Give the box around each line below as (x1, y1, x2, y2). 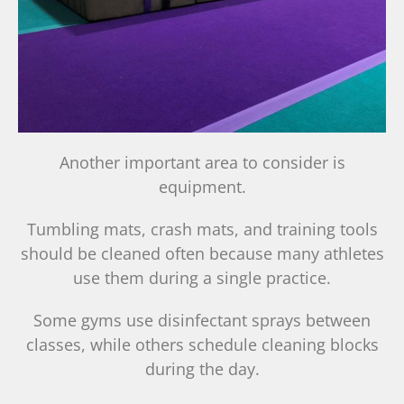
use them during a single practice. (73, 267, 331, 289)
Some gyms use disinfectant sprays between (33, 309, 371, 332)
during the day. (144, 358, 260, 381)
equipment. (158, 176, 246, 198)
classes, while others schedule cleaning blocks (25, 334, 379, 356)
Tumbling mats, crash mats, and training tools (26, 218, 378, 241)
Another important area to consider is (59, 151, 345, 174)
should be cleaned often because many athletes (20, 243, 384, 265)
